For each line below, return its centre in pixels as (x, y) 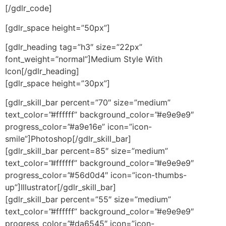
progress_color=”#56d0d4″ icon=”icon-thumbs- (96, 175)
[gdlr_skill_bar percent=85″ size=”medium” (87, 151)
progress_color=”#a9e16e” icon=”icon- (78, 127)
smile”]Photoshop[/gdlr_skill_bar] (68, 139)
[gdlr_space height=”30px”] (58, 83)
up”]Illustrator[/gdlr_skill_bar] (61, 187)
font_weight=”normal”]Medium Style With (84, 59)
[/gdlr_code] (29, 8)
